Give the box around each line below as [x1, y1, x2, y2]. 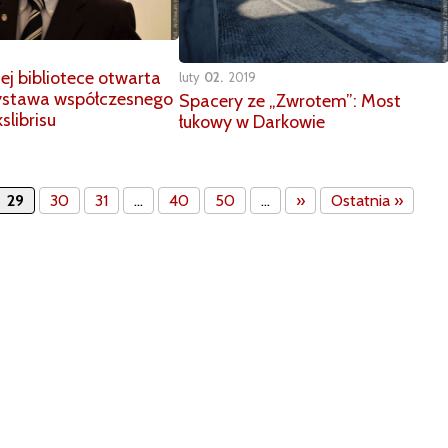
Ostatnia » [331, 191, 403, 211]
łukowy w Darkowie [178, 110, 325, 133]
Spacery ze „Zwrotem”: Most [178, 89, 401, 112]
